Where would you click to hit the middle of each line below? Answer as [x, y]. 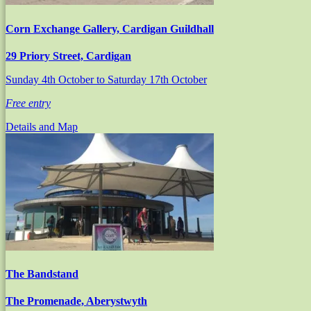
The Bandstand [42, 274]
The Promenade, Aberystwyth [76, 301]
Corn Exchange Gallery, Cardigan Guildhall [110, 28]
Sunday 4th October [51, 79]
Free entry [28, 103]
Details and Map [42, 126]
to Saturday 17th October [152, 79]
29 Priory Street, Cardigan [68, 56]
